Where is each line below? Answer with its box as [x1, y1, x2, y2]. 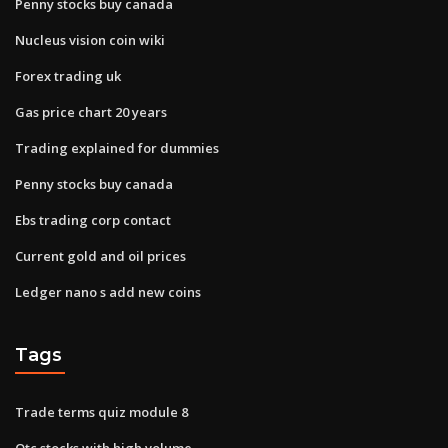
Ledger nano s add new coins [15, 282, 201, 301]
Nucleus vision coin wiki [15, 30, 165, 49]
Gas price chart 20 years [15, 102, 167, 121]
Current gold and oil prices [15, 246, 186, 265]
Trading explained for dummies [15, 138, 219, 157]
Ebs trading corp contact [15, 210, 171, 229]
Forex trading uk [15, 66, 121, 85]
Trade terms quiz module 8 [15, 402, 188, 421]
